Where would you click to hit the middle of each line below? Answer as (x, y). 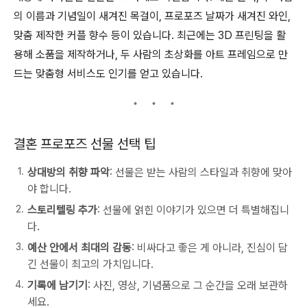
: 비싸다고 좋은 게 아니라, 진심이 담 (210, 248)
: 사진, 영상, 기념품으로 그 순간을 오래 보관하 (188, 285)
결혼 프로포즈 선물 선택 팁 (85, 144)
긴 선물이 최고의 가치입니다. (90, 264)
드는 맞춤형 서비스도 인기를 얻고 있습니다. (108, 74)
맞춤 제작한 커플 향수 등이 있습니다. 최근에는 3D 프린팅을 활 (150, 35)
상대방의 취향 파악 (69, 172)
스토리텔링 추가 (62, 210)
